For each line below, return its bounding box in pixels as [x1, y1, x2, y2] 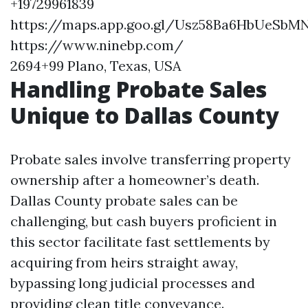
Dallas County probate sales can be [10, 192, 238, 210]
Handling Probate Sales [10, 74, 267, 104]
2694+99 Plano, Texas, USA [10, 57, 181, 75]
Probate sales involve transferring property [10, 151, 291, 168]
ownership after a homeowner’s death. [10, 171, 259, 189]
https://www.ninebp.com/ [10, 36, 184, 54]
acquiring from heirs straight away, [10, 254, 238, 272]
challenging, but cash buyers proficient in [10, 212, 277, 230]
